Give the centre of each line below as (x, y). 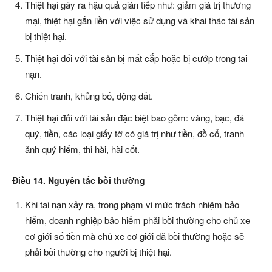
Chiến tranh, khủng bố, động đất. (89, 96)
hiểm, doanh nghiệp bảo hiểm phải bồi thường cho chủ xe (138, 220)
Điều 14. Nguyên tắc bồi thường (79, 181)
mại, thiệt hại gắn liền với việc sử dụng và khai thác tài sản (140, 21)
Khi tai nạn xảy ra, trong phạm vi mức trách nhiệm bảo (132, 205)
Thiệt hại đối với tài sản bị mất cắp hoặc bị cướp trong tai (136, 58)
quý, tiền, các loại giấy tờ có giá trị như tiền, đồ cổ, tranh (134, 134)
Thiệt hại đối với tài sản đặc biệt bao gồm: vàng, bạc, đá (134, 118)
